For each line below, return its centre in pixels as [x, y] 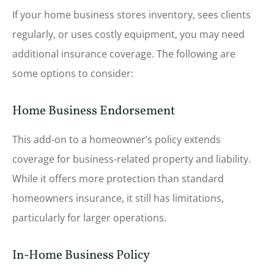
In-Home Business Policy [81, 256]
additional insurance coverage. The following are [124, 54]
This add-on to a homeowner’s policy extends [117, 140]
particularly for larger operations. [89, 218]
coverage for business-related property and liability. [131, 159]
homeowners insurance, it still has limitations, [118, 198]
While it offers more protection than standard [118, 179]
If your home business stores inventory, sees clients [131, 14]
